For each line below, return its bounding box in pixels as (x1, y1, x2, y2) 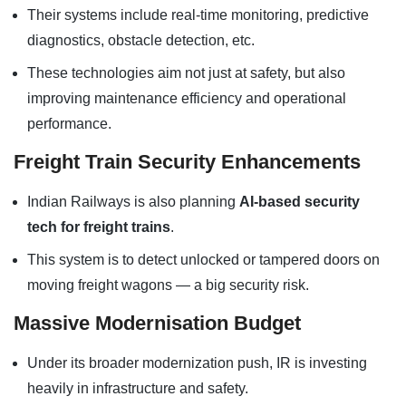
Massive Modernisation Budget (14, 312, 301, 334)
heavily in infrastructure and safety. (27, 381, 248, 396)
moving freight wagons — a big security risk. (27, 277, 309, 293)
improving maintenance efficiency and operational (27, 91, 346, 106)
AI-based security (239, 194, 360, 209)
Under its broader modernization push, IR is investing (27, 355, 367, 371)
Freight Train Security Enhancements (14, 150, 361, 173)
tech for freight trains (27, 219, 170, 235)
